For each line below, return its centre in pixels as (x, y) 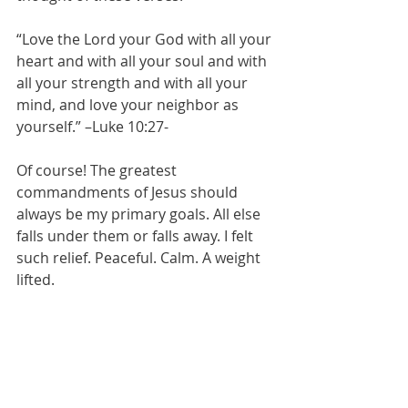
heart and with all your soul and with (143, 61)
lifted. (37, 280)
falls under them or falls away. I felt (137, 236)
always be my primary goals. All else (140, 214)
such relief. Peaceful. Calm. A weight (140, 258)
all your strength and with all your (134, 83)
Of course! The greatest (98, 170)
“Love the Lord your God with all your (146, 39)
